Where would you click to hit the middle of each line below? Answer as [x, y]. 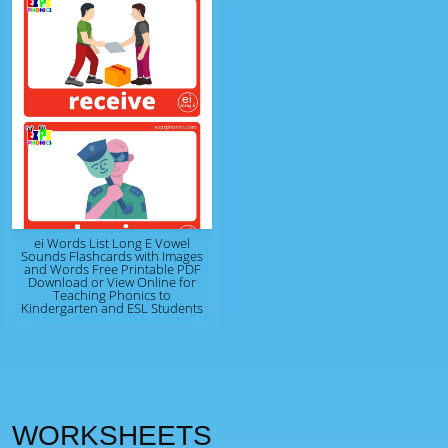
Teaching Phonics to [112, 295]
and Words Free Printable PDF [112, 269]
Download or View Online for [112, 282]
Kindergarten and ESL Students [112, 308]
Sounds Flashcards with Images [112, 256]
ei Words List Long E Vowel [112, 243]
